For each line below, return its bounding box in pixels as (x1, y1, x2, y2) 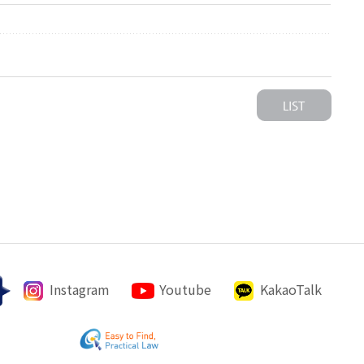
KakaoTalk (260, 279, 323, 299)
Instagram (50, 279, 110, 299)
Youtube (159, 279, 212, 299)
